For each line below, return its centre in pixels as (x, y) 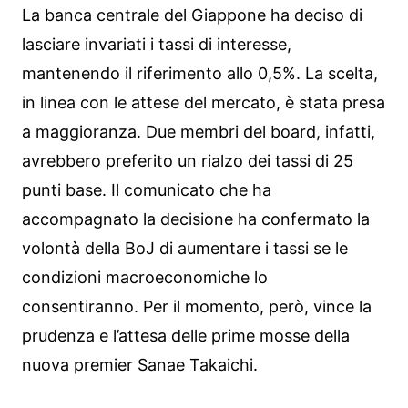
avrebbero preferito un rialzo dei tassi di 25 (188, 160)
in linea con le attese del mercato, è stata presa (204, 102)
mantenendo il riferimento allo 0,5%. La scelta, (200, 73)
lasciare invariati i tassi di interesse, (157, 44)
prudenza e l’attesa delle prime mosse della (186, 335)
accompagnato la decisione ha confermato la (196, 219)
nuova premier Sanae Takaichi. (140, 364)
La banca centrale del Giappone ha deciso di (192, 15)
